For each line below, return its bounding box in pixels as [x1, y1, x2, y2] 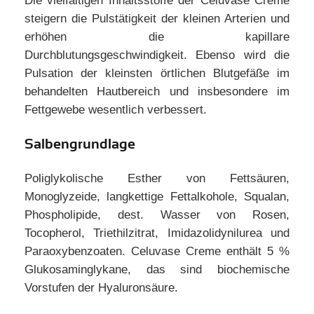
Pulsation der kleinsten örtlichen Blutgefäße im [25, 67, 289, 80]
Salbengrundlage [25, 136, 135, 152]
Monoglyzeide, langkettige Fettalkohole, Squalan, [25, 190, 289, 203]
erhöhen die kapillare [25, 30, 289, 43]
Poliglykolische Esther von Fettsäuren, [25, 172, 289, 185]
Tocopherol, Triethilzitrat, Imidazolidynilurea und [25, 226, 289, 240]
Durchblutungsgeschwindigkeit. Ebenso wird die [25, 48, 289, 62]
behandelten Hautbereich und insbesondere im [25, 85, 289, 98]
